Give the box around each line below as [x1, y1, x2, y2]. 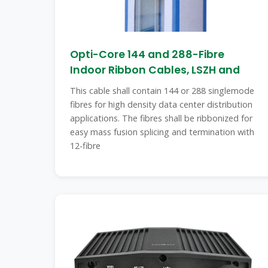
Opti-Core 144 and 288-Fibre [70, 47, 224, 62]
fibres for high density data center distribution [70, 99, 252, 110]
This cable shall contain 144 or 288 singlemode [70, 85, 254, 96]
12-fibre [70, 140, 100, 151]
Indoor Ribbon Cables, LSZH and [70, 63, 240, 77]
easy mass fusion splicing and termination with [70, 126, 254, 138]
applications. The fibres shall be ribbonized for [70, 112, 252, 124]
